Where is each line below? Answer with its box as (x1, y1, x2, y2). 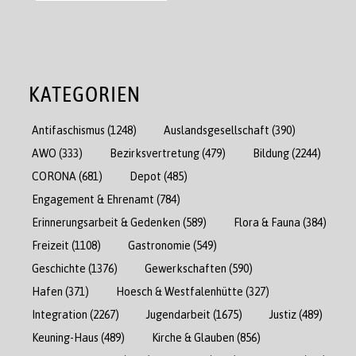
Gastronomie (128, 238, 191, 252)
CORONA (32, 168, 76, 183)
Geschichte (32, 261, 86, 275)
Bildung (253, 145, 289, 160)
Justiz (269, 307, 296, 321)
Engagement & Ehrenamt (32, 192, 154, 206)
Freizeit (32, 238, 69, 252)
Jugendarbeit (146, 307, 211, 321)
